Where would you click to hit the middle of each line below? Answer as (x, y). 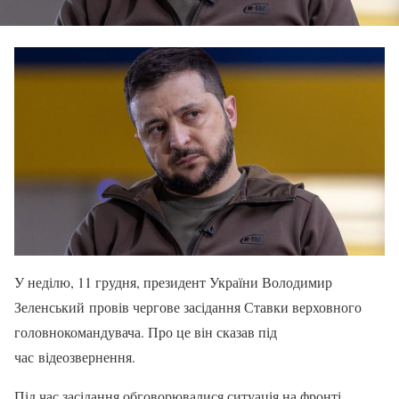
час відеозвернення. (75, 356)
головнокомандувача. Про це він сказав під (146, 331)
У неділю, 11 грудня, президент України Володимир (173, 281)
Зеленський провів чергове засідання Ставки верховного (188, 306)
